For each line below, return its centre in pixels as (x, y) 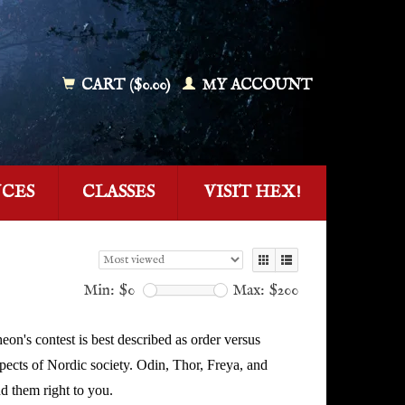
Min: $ (105, 290)
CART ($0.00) (126, 85)
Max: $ (255, 290)
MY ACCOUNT (255, 85)
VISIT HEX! (252, 193)
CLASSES (118, 193)
